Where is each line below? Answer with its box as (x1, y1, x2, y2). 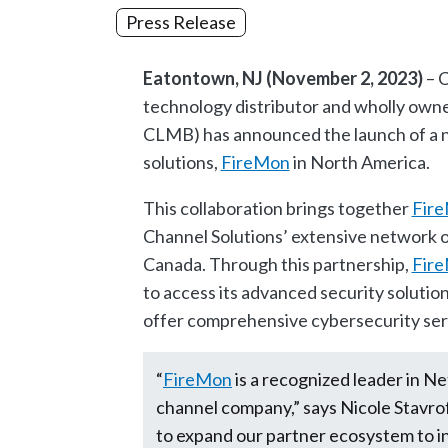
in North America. (289, 150, 430, 173)
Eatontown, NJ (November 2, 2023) (142, 66, 423, 89)
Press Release (125, 11, 236, 33)
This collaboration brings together (142, 196, 412, 219)
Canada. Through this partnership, (142, 252, 412, 275)
